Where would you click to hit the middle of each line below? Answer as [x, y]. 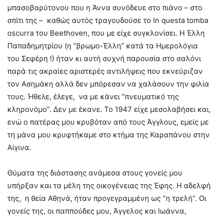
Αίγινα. [19, 147]
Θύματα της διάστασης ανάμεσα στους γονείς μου [95, 173]
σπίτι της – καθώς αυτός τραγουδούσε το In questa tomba [108, 20]
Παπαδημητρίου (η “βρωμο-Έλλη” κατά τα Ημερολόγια [103, 45]
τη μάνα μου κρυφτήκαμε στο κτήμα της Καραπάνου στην [109, 134]
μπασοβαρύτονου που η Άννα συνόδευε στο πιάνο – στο [105, 7]
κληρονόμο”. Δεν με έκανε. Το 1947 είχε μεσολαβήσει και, [109, 109]
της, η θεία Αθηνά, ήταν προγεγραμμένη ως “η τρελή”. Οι [107, 198]
